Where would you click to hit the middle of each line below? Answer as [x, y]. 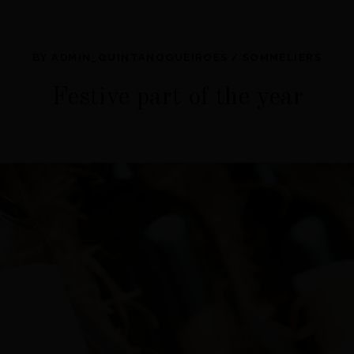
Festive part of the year [177, 98]
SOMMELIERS [282, 57]
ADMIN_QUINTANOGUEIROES [140, 57]
